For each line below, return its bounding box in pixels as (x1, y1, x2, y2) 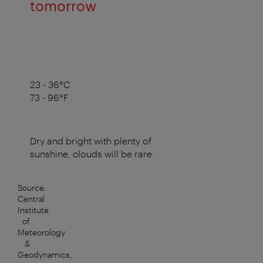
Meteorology (18, 227, 65, 238)
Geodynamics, (18, 249, 72, 260)
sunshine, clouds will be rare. (29, 148, 154, 160)
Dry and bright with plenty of (29, 135, 151, 147)
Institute (18, 205, 49, 215)
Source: (18, 183, 46, 193)
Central (18, 194, 45, 204)
